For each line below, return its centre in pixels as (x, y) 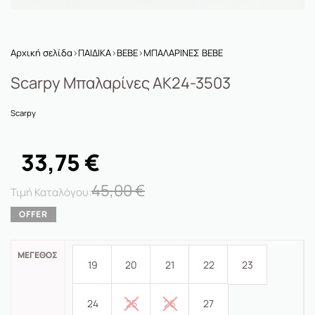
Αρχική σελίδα (41, 53)
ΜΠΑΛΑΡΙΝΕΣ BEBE (183, 53)
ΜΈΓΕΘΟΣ (38, 255)
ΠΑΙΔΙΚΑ (95, 53)
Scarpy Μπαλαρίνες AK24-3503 (121, 83)
